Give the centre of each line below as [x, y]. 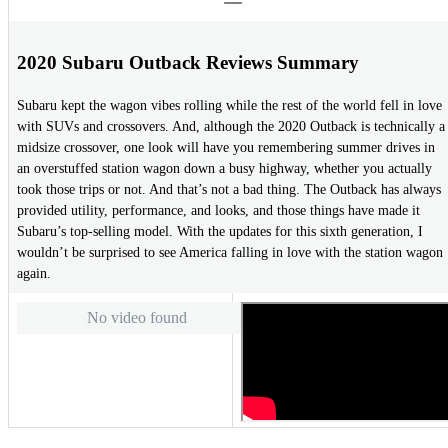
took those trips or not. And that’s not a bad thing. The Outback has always [229, 190]
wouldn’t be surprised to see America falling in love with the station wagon [230, 253]
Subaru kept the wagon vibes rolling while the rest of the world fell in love [229, 106]
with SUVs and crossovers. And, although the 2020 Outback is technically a [231, 127]
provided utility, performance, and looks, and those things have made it [218, 211]
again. [34, 274]
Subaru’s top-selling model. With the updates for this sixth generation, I [220, 232]
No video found [136, 317]
